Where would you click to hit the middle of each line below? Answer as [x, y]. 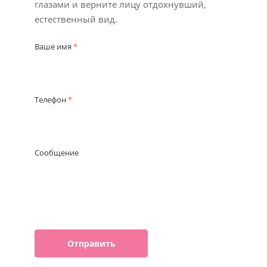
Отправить [91, 243]
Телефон [51, 100]
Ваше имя [54, 47]
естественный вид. [76, 19]
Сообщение [57, 153]
